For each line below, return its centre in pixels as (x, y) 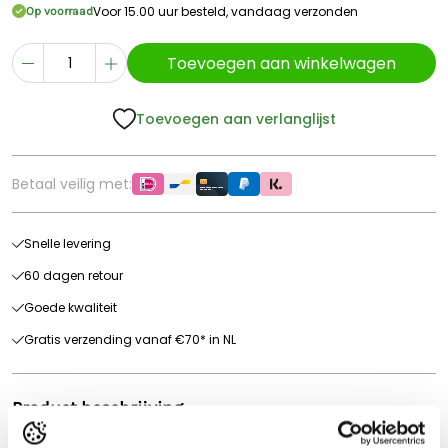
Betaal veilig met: (72, 184)
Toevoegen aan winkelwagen (281, 63)
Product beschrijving (97, 408)
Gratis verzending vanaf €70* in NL (130, 339)
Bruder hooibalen (75, 436)
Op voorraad (59, 11)
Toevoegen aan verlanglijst (236, 119)
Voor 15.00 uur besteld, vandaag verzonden (225, 11)
